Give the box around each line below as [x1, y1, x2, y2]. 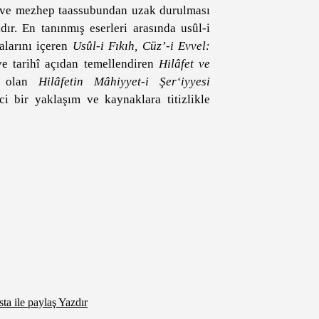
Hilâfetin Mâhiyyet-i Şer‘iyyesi [38, 75, 211, 88]
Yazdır [58, 296, 88, 308]
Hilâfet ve [158, 57, 210, 70]
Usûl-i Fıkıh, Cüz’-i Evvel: [72, 39, 210, 53]
